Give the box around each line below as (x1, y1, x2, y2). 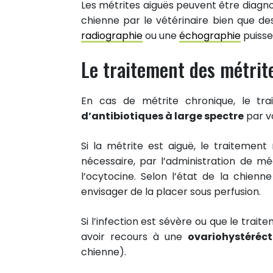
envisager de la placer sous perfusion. (81, 184, 261, 199)
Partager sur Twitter (24, 29, 122, 43)
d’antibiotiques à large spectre (81, 108, 244, 123)
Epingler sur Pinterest (24, 51, 127, 65)
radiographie (81, 28, 143, 43)
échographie (179, 28, 241, 43)
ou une (143, 28, 179, 43)
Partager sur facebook (24, 6, 134, 21)
